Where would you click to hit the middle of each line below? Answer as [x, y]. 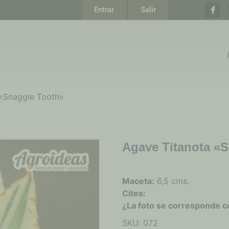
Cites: [134, 193]
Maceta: [138, 181]
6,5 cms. [172, 181]
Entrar [104, 10]
